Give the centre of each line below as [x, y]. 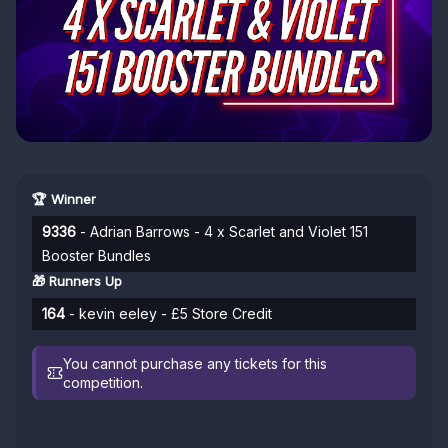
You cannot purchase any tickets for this [195, 363]
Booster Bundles [96, 255]
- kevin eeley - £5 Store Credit [168, 313]
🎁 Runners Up [77, 281]
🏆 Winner [64, 199]
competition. [103, 382]
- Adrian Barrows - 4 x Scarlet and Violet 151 [222, 231]
